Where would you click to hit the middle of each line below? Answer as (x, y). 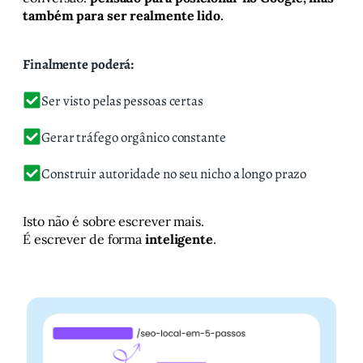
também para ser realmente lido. (123, 15)
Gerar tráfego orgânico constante (134, 137)
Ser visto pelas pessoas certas (122, 101)
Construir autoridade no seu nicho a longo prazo (174, 174)
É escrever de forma (84, 239)
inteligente (179, 239)
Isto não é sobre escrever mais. (113, 221)
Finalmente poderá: (79, 64)
